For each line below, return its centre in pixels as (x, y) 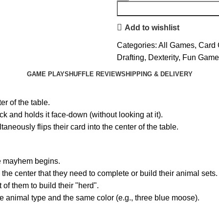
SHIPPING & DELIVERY (157, 74)
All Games (176, 45)
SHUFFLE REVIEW (93, 74)
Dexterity (163, 57)
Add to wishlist (152, 27)
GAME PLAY (45, 74)
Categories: (137, 45)
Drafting (131, 57)
